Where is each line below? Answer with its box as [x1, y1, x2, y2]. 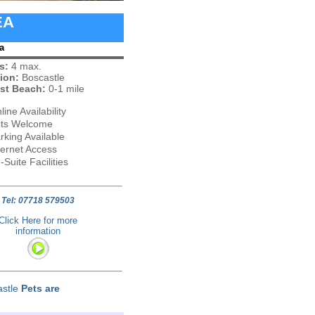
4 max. [8, 60, 41, 72]
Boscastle [18, 72, 65, 83]
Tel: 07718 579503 [1, 195, 75, 205]
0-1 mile [45, 83, 84, 94]
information [15, 226, 60, 236]
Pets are [20, 283, 60, 294]
